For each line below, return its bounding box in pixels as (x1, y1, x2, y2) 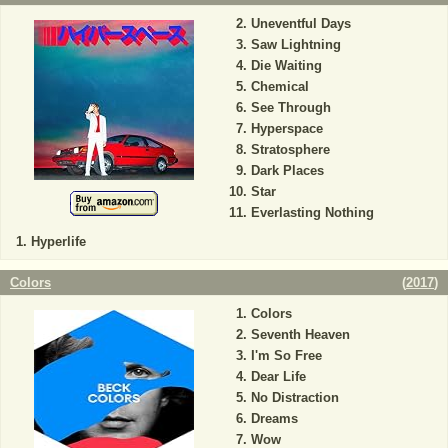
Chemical (250, 78, 309, 94)
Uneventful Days (250, 15, 351, 31)
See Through (250, 99, 331, 115)
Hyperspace (250, 120, 323, 136)
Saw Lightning (250, 36, 341, 52)
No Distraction (250, 389, 339, 405)
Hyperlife (31, 233, 86, 249)
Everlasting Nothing (250, 204, 374, 220)
